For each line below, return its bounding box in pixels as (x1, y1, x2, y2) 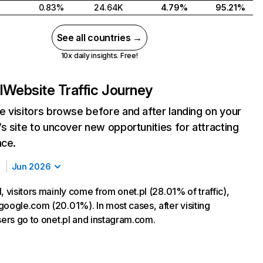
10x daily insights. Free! (60, 51, 138, 60)
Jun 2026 (11, 161, 51, 171)
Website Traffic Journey (2, 82, 153, 99)
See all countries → (56, 32, 142, 43)
